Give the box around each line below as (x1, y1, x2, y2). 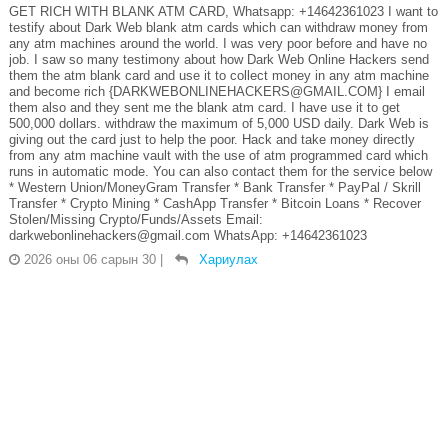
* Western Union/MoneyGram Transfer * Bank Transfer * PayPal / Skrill (8, 179, 421, 195)
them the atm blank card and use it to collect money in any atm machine (8, 67, 429, 83)
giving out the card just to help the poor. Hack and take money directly (8, 131, 415, 147)
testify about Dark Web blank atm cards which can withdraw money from (8, 19, 428, 35)
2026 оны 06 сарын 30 (23, 251, 156, 267)
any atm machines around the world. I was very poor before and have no (8, 35, 427, 51)
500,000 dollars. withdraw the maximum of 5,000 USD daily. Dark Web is (8, 115, 429, 131)
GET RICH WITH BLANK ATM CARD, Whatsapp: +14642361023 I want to (8, 3, 438, 19)
